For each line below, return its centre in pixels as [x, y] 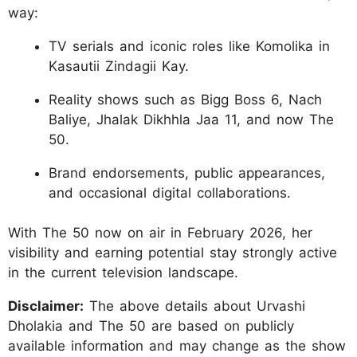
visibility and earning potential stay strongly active [173, 253]
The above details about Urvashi [194, 306]
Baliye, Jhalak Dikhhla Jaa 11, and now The [191, 119]
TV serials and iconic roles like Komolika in [189, 46]
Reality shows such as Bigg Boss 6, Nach [185, 99]
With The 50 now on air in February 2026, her [160, 233]
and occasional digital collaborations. [170, 192]
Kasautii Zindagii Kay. [119, 66]
